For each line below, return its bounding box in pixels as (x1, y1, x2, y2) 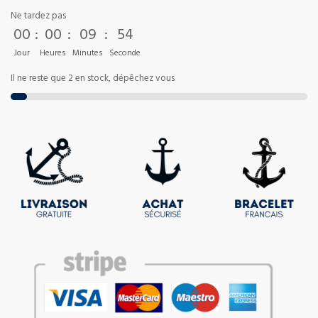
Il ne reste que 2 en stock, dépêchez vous (11, 71, 175, 88)
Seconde (109, 46, 141, 62)
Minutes (72, 46, 103, 62)
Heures (40, 46, 66, 62)
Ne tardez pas (11, 9, 66, 26)
